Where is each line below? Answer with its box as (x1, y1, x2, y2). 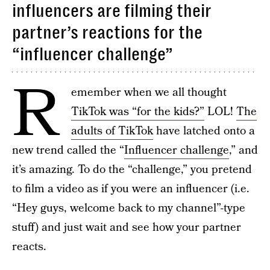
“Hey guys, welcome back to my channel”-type (12, 200, 245, 216)
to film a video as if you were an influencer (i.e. (12, 181, 250, 197)
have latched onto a (153, 123, 255, 139)
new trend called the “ (12, 142, 124, 159)
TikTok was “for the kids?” (71, 104, 204, 120)
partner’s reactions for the (12, 22, 202, 43)
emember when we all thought (71, 84, 227, 101)
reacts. (12, 239, 46, 255)
